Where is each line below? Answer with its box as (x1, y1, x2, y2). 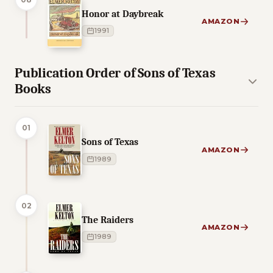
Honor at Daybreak (82, 7, 163, 19)
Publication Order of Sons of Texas (15, 65, 216, 82)
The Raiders (82, 213, 133, 225)
